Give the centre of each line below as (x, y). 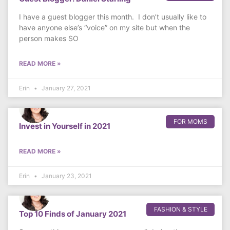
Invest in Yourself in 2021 (65, 126)
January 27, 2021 (65, 88)
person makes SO (49, 39)
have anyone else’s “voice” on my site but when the (104, 28)
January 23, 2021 (66, 176)
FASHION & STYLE (180, 209)
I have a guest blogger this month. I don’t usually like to (113, 17)
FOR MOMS (190, 122)
